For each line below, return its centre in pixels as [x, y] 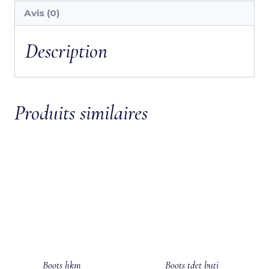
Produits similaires [81, 113]
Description [66, 51]
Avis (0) [42, 13]
